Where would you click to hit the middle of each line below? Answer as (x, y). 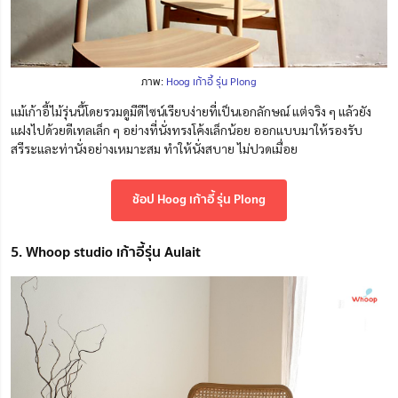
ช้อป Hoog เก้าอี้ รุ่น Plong (199, 199)
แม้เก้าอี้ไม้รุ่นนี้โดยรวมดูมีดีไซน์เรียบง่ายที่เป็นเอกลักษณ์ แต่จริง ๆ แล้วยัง (191, 111)
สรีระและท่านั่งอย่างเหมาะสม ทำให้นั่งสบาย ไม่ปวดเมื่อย (154, 148)
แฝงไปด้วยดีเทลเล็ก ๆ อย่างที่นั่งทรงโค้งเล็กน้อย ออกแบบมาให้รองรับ (187, 129)
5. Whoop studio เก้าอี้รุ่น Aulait (106, 251)
